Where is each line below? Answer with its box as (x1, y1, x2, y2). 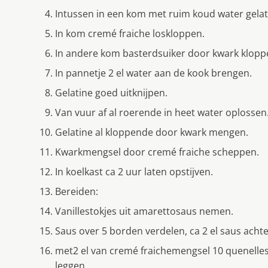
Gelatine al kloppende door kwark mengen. (55, 125, 248, 139)
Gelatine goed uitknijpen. (55, 86, 167, 99)
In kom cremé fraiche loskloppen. (55, 26, 205, 40)
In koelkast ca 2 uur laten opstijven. (55, 165, 213, 178)
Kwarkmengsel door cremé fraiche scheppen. (55, 145, 259, 159)
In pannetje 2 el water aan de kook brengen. (55, 66, 252, 80)
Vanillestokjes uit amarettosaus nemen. (55, 204, 233, 218)
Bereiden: (55, 184, 98, 198)
